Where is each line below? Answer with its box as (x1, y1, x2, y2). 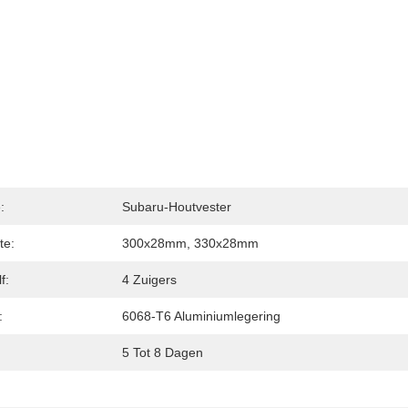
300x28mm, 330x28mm (122, 236, 259, 250)
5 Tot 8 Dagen (122, 345, 203, 360)
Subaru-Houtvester (122, 199, 231, 214)
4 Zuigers (122, 272, 177, 287)
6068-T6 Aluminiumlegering (122, 309, 280, 323)
